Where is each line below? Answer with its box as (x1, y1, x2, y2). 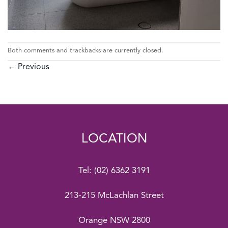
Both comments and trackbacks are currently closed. (8, 47, 163, 54)
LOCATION (81, 132, 147, 146)
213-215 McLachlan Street (64, 191, 164, 200)
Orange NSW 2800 (78, 216, 150, 225)
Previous (16, 63, 49, 71)
